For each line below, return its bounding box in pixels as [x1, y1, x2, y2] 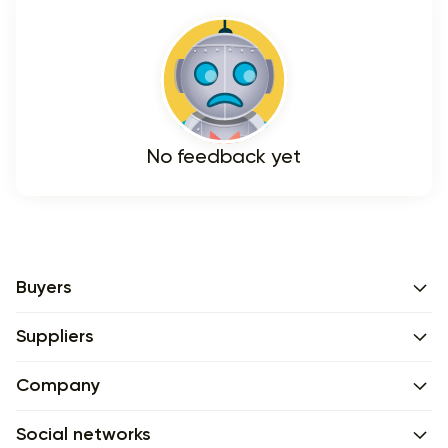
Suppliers [16, 328, 94, 346]
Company [16, 377, 100, 395]
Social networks [16, 426, 151, 444]
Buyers [16, 279, 72, 297]
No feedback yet [147, 148, 301, 168]
